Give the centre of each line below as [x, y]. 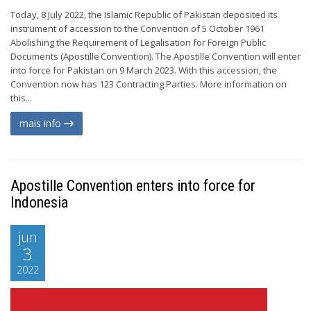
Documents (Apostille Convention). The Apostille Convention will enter [155, 56]
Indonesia [39, 202]
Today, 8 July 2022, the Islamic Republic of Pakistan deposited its [144, 15]
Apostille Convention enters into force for [133, 186]
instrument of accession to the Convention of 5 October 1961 [137, 28]
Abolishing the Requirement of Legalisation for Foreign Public [138, 42]
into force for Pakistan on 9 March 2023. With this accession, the [144, 70]
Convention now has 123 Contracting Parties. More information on [149, 84]
